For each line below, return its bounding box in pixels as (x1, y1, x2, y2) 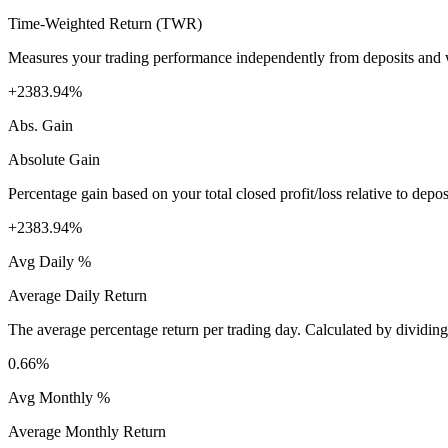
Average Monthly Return (8, 423, 166, 441)
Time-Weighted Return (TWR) (8, 15, 202, 33)
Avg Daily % (8, 253, 91, 271)
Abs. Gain (8, 117, 73, 135)
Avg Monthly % (8, 389, 110, 407)
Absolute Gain (8, 151, 100, 169)
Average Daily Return (8, 287, 147, 305)
